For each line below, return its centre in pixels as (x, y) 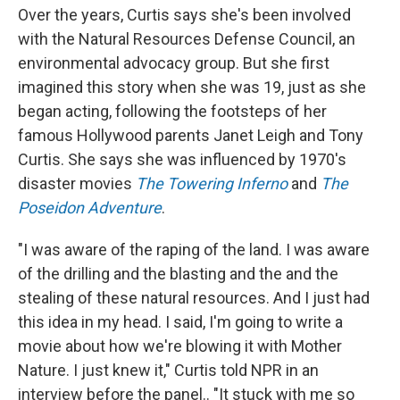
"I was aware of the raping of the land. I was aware (194, 249)
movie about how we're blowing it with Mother (180, 346)
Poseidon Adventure (90, 207)
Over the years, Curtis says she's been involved (184, 14)
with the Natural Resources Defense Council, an (187, 38)
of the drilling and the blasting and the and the (178, 273)
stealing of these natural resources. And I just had (194, 297)
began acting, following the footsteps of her (172, 111)
